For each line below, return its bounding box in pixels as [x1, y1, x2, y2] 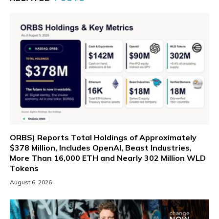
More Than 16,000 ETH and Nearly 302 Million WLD [10, 153, 206, 163]
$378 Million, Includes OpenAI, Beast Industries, [10, 143, 192, 153]
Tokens [10, 163, 39, 174]
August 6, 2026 [10, 178, 52, 186]
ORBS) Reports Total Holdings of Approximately [10, 132, 197, 143]
